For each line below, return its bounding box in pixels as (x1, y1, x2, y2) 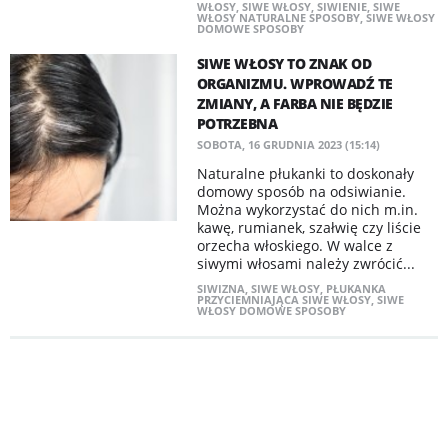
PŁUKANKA (325, 281, 386, 296)
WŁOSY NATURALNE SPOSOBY (196, 10, 360, 25)
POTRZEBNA (196, 114, 278, 133)
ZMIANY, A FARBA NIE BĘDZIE (196, 94, 393, 113)
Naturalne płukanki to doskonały (196, 164, 414, 183)
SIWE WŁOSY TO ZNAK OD (196, 54, 372, 73)
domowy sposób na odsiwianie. (196, 182, 406, 201)
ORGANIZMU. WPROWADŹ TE (196, 74, 393, 93)
